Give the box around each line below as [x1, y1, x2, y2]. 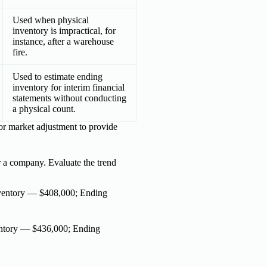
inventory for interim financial [13, 82, 125, 92]
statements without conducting [13, 92, 126, 103]
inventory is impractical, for [13, 25, 116, 36]
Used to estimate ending [13, 71, 103, 82]
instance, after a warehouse [13, 36, 114, 46]
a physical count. [13, 103, 76, 114]
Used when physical [13, 14, 89, 25]
